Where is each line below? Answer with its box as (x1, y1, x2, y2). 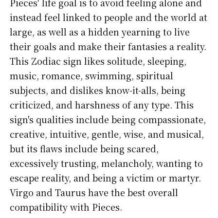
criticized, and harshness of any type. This (10, 98, 194, 111)
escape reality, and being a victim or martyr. (10, 171, 201, 184)
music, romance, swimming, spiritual (10, 69, 173, 82)
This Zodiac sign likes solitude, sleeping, (10, 54, 186, 68)
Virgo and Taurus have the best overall (10, 186, 178, 199)
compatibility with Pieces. (10, 200, 122, 214)
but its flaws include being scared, (10, 142, 159, 155)
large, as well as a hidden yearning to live (10, 25, 190, 38)
